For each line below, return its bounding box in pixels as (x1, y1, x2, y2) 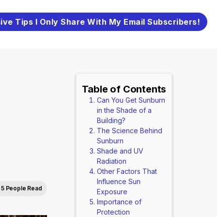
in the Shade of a (96, 106, 152, 114)
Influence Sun (96, 177, 140, 186)
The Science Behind (96, 126, 162, 135)
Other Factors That (96, 167, 157, 175)
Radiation (96, 157, 126, 165)
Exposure (96, 187, 127, 196)
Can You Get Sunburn (96, 96, 165, 104)
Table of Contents (81, 83, 167, 95)
